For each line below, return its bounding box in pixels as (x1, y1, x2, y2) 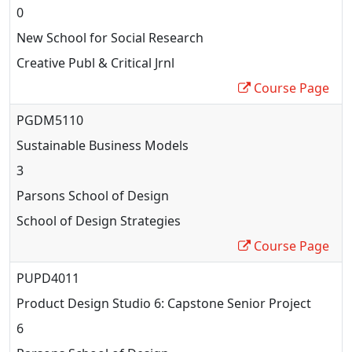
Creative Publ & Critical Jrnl (16, 53, 174, 71)
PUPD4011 (16, 269, 79, 287)
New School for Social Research (16, 28, 203, 46)
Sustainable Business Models (16, 136, 189, 154)
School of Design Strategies (16, 211, 181, 229)
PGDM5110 (16, 111, 83, 129)
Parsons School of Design (16, 186, 169, 204)
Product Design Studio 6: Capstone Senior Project (16, 294, 311, 312)
